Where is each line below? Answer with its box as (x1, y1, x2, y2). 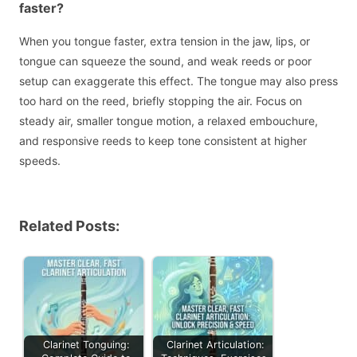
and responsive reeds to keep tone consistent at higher (19, 134, 307, 148)
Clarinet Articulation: (167, 338, 264, 351)
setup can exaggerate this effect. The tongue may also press (19, 74, 338, 88)
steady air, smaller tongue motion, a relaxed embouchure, (19, 114, 318, 128)
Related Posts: (19, 218, 120, 235)
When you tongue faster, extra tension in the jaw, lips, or (19, 34, 310, 49)
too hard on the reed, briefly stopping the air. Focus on (19, 94, 302, 108)
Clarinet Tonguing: (43, 338, 129, 351)
